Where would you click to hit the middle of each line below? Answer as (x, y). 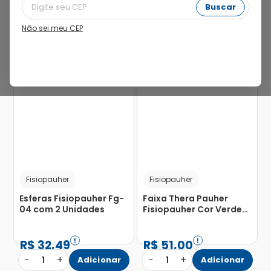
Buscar (220, 7)
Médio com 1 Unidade (190, 220)
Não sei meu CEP (52, 28)
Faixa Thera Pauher (185, 199)
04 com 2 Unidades (62, 210)
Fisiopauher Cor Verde (192, 210)
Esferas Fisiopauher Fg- (71, 199)
